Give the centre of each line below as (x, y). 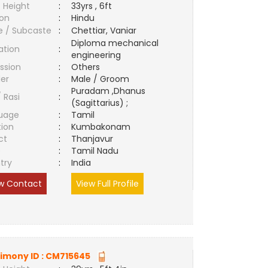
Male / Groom (103, 79)
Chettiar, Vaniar (104, 31)
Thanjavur (95, 139)
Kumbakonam (103, 127)
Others (86, 67)
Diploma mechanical (115, 43)
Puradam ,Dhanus (109, 91)
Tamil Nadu (95, 151)
